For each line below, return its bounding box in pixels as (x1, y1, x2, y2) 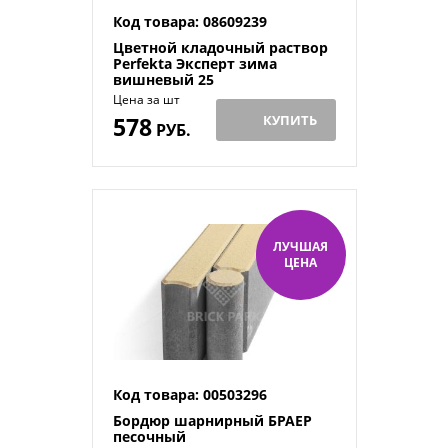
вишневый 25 (112, 70, 214, 90)
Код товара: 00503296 (112, 384, 267, 404)
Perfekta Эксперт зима (112, 54, 277, 74)
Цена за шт (112, 91, 180, 109)
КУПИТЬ (263, 111, 317, 130)
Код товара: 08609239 (112, 12, 267, 32)
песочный (112, 426, 186, 446)
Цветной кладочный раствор (112, 38, 328, 58)
